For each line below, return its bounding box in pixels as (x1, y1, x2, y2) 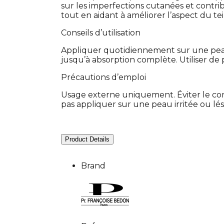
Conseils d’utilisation (61, 28, 140, 38)
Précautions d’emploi (61, 72, 146, 82)
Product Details (65, 135, 109, 143)
